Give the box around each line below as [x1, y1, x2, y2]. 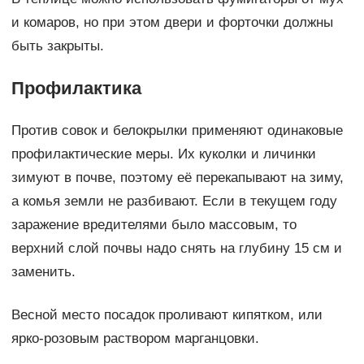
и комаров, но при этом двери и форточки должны [11, 15, 333, 31]
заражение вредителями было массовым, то [11, 217, 297, 233]
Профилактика [11, 78, 141, 99]
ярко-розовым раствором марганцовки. [11, 331, 259, 347]
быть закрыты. [11, 38, 104, 54]
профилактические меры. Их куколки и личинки [11, 146, 316, 162]
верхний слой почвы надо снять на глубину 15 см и [11, 240, 342, 257]
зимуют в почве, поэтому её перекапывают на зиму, [11, 170, 344, 186]
